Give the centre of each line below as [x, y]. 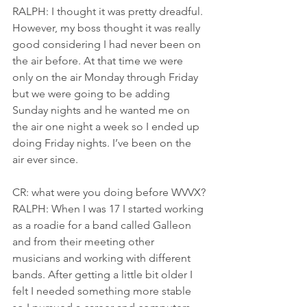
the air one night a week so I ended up [107, 126]
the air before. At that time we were [99, 60]
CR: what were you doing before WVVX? [109, 192]
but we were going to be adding [93, 93]
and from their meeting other [85, 241]
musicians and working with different [103, 258]
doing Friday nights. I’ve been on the [103, 143]
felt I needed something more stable [103, 291]
